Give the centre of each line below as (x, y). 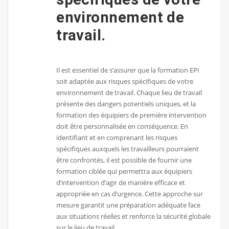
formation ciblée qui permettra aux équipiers (124, 171)
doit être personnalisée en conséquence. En (122, 126)
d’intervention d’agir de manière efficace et (121, 182)
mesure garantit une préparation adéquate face (129, 205)
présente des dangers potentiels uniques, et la (126, 104)
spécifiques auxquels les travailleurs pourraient (128, 148)
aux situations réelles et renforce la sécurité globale (134, 216)
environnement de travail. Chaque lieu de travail (129, 92)
